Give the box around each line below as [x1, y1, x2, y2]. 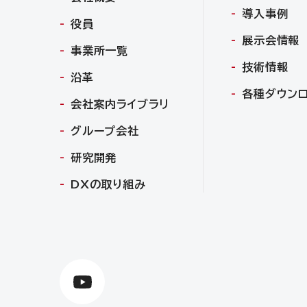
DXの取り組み [71, 179, 146, 190]
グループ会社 [71, 125, 139, 136]
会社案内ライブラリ [71, 99, 170, 110]
